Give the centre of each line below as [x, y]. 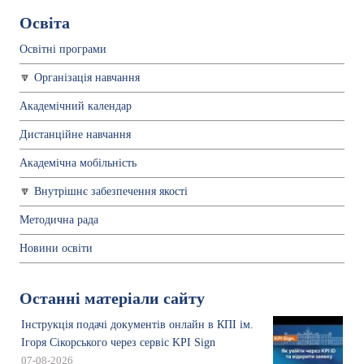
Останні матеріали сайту [112, 298]
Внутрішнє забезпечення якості [111, 191]
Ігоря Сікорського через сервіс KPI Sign [118, 342]
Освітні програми [63, 49]
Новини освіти [56, 248]
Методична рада [59, 219]
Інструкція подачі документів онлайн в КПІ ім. [137, 324]
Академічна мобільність [78, 162]
